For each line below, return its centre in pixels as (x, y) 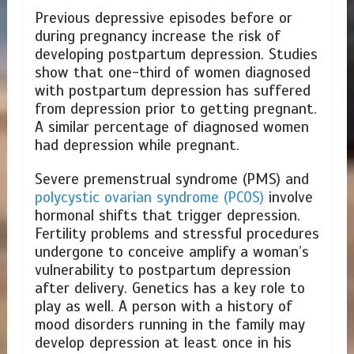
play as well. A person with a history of (163, 306)
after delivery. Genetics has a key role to (169, 288)
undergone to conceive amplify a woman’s (171, 252)
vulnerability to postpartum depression (162, 270)
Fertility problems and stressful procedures (177, 233)
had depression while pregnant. (137, 146)
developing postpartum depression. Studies (176, 55)
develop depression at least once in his (163, 343)
